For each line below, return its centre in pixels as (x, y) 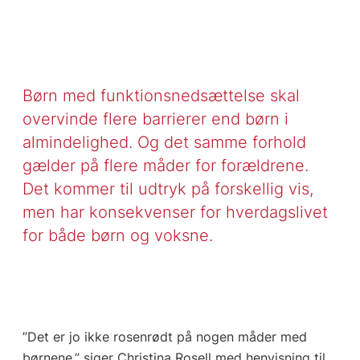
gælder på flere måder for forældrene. (165, 165)
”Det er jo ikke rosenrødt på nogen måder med (164, 336)
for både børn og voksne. (117, 235)
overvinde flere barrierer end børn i (155, 118)
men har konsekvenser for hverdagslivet (175, 211)
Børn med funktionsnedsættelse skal (161, 95)
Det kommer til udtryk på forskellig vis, (168, 188)
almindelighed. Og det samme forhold (164, 141)
